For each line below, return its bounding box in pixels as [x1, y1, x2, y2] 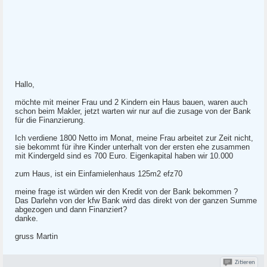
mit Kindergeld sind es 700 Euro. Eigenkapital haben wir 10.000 [15, 151, 233, 160]
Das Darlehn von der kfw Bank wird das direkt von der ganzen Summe [15, 196, 257, 205]
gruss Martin [15, 232, 58, 241]
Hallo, [15, 80, 35, 89]
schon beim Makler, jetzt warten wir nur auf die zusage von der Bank [15, 107, 251, 116]
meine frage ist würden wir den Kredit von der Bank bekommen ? [15, 187, 238, 196]
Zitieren [235, 259, 255, 266]
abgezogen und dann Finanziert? [15, 205, 127, 214]
